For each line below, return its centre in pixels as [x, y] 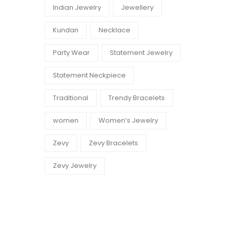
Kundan [66, 30]
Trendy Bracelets [137, 98]
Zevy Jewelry [75, 166]
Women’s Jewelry [128, 120]
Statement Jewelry [141, 53]
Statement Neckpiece [89, 75]
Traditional [71, 98]
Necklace [114, 30]
